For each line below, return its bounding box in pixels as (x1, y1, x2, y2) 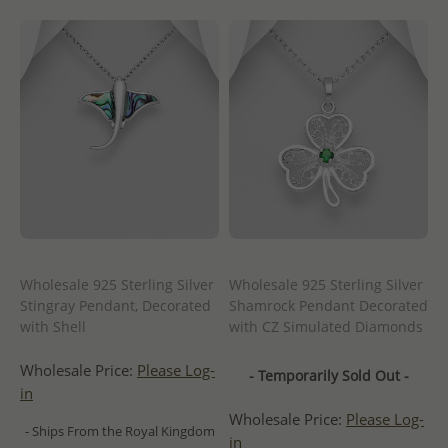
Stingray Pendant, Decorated (20, 295, 211, 315)
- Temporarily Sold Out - (248, 365, 409, 385)
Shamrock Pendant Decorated (229, 295, 428, 315)
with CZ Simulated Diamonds (229, 316, 423, 336)
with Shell (20, 316, 86, 336)
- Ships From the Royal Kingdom (24, 421, 215, 440)
